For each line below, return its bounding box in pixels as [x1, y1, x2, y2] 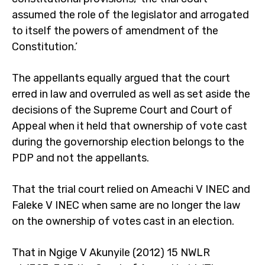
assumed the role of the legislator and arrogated [12, 8, 249, 21]
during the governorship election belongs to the [12, 135, 244, 148]
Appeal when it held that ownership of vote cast [12, 119, 247, 132]
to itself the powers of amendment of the [12, 24, 218, 37]
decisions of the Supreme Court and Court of [12, 104, 232, 117]
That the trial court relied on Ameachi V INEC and [12, 183, 250, 196]
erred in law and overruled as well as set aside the [12, 88, 250, 101]
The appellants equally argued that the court [12, 72, 230, 85]
